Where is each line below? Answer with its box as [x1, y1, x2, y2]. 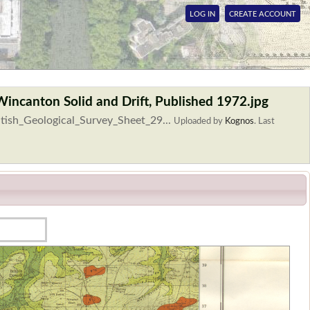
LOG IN [190, 10, 215, 18]
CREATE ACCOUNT [229, 10, 296, 18]
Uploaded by [174, 116, 225, 126]
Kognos [225, 116, 254, 126]
